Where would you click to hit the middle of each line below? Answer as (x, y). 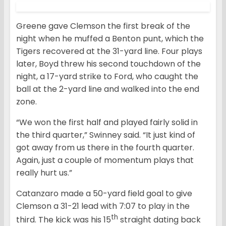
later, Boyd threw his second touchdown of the (108, 64)
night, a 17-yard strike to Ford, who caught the (107, 77)
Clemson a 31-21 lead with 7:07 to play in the (103, 206)
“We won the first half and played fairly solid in (107, 123)
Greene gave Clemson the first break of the (103, 26)
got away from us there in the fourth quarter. (105, 148)
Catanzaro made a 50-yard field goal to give (104, 194)
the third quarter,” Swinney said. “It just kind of (106, 135)
